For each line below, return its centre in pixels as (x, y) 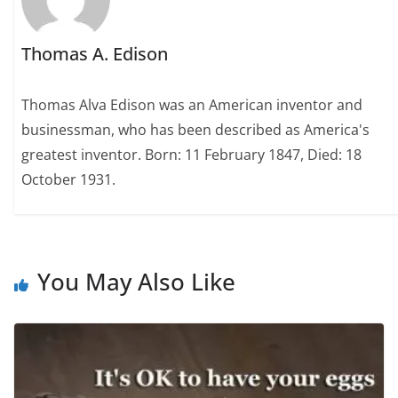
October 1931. (69, 180)
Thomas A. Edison (95, 54)
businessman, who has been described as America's (196, 130)
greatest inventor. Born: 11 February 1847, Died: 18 (192, 155)
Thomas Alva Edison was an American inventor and (192, 105)
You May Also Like (136, 281)
